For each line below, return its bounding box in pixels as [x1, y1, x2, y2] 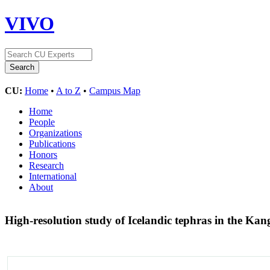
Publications [29, 138, 75, 149]
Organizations [29, 127, 82, 138]
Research [29, 160, 64, 171]
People [29, 116, 55, 127]
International [29, 171, 77, 181]
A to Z [56, 85, 81, 96]
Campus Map [89, 85, 140, 96]
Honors [29, 149, 57, 160]
